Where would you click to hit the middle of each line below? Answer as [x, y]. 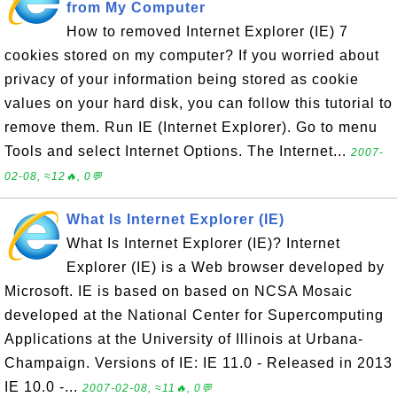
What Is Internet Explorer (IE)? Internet [203, 243]
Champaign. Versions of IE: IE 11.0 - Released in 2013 [198, 363]
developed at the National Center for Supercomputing [194, 315]
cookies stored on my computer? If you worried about [192, 55]
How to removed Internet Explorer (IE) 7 [207, 31]
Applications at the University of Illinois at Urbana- [184, 339]
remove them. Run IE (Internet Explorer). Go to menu [191, 127]
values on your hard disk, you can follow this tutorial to [198, 103]
